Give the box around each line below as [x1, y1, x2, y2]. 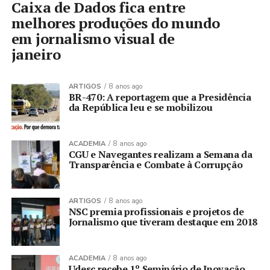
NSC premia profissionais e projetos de [68, 205, 244, 219]
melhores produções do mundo [11, 13, 220, 33]
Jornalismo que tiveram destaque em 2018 [68, 215, 258, 229]
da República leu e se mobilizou [68, 101, 213, 115]
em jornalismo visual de [11, 29, 175, 49]
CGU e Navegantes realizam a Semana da [68, 148, 253, 162]
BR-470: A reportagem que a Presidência [68, 90, 251, 104]
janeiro [11, 45, 61, 64]
